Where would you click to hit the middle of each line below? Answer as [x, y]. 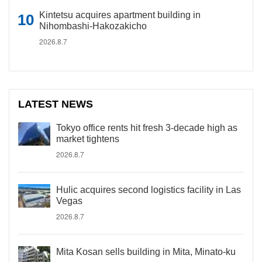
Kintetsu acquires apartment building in [120, 15]
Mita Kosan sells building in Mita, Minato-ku [146, 252]
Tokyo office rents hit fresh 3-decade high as [147, 128]
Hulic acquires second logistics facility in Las [149, 190]
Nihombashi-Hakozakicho [93, 26]
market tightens [88, 139]
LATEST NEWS [56, 104]
